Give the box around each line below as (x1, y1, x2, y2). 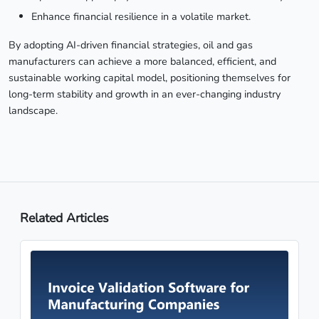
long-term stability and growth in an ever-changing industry (9, 86, 281, 101)
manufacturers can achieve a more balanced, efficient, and (9, 53, 276, 68)
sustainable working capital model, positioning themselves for (9, 70, 291, 85)
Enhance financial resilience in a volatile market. (31, 9, 251, 23)
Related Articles (20, 209, 108, 226)
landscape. (9, 103, 58, 117)
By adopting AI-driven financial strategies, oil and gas (9, 37, 253, 52)
